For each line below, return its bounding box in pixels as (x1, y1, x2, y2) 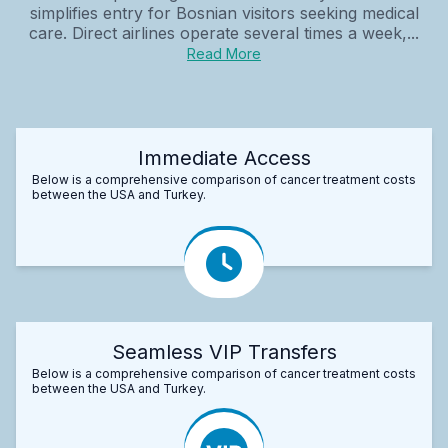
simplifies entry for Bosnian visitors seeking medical (29, 2, 419, 23)
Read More (187, 44, 261, 62)
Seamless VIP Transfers (111, 339, 337, 364)
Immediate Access (137, 145, 311, 170)
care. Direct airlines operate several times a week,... (29, 22, 419, 43)
